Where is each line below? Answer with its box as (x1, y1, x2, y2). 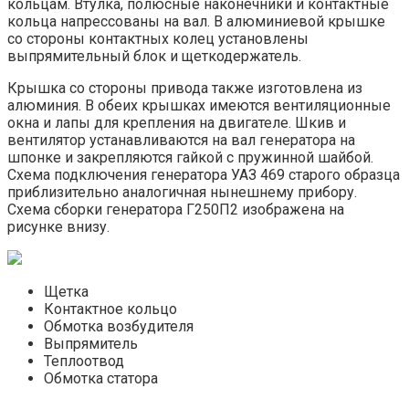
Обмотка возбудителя (44, 317, 194, 335)
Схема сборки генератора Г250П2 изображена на (7, 200, 344, 218)
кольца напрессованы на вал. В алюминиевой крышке (7, 12, 385, 30)
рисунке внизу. (7, 217, 110, 236)
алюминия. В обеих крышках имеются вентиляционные (7, 96, 391, 114)
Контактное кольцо (44, 299, 177, 318)
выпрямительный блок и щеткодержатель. (7, 47, 301, 65)
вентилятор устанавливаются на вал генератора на (7, 131, 355, 149)
